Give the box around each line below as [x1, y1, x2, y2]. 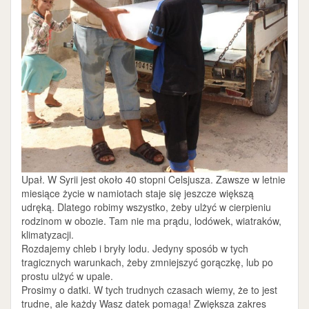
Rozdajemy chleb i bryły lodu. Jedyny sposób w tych [21, 241, 248, 256]
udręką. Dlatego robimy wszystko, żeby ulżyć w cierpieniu [21, 200, 271, 215]
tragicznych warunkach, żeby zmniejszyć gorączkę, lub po [21, 255, 273, 270]
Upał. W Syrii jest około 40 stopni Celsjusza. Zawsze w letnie [21, 172, 286, 187]
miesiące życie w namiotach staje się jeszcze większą [21, 186, 254, 201]
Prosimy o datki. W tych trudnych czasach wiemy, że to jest [21, 283, 277, 297]
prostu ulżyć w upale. [21, 269, 113, 283]
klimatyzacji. [21, 228, 74, 242]
